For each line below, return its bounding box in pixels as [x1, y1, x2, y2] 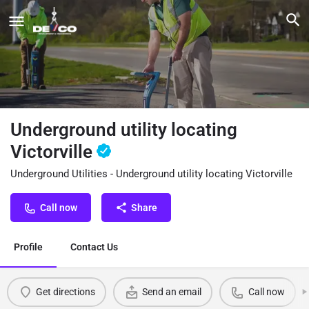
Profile [14, 241, 43, 252]
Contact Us [70, 241, 118, 252]
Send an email [141, 286, 201, 298]
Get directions [35, 286, 95, 298]
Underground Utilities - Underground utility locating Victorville [10, 167, 292, 180]
